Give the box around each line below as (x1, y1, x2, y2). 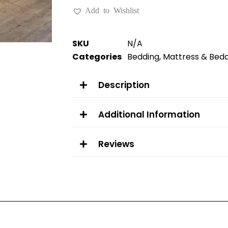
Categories (72, 51, 122, 63)
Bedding (127, 51, 159, 63)
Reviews (98, 138, 134, 151)
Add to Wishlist (85, 6, 139, 14)
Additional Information (98, 108, 200, 121)
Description (98, 79, 150, 92)
